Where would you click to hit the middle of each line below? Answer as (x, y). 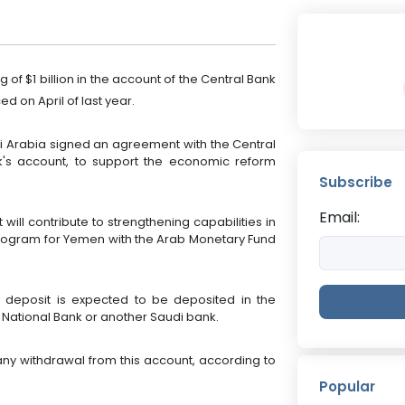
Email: (340, 217)
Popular (348, 386)
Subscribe (356, 182)
